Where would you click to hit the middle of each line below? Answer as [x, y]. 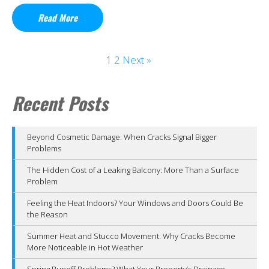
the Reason [47, 214]
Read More [58, 17]
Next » [137, 59]
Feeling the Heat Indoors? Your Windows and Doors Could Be [135, 203]
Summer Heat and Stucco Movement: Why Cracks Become [131, 236]
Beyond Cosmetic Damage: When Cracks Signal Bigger [122, 137]
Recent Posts [60, 103]
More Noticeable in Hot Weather [85, 247]
